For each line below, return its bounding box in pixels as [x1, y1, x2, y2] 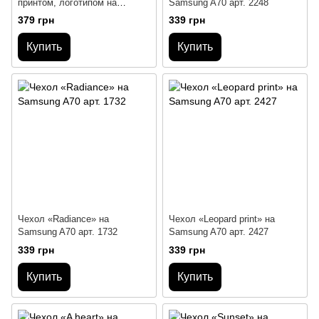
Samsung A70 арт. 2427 [169, 226, 268, 238]
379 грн [18, 14, 54, 26]
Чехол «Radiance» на [18, 214, 109, 225]
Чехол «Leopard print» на [169, 214, 275, 225]
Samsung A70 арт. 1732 [18, 226, 117, 238]
